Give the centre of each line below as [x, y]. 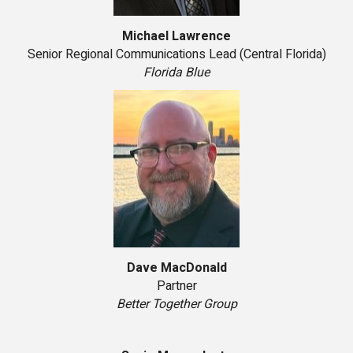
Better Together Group [176, 305]
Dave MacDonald [176, 268]
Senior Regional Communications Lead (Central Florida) [176, 55]
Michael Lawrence [176, 37]
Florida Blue [176, 73]
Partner [176, 286]
